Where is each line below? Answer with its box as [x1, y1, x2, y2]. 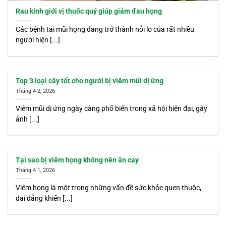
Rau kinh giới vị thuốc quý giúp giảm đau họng [16, 7, 162, 16]
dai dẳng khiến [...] [16, 194, 73, 202]
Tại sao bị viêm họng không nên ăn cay [16, 156, 139, 164]
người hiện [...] [16, 36, 61, 44]
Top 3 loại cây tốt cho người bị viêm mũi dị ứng [16, 77, 164, 85]
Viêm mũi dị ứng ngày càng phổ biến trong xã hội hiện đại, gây [16, 104, 208, 112]
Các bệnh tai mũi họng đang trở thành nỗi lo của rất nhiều [16, 25, 195, 34]
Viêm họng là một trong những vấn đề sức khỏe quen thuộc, [16, 183, 202, 192]
